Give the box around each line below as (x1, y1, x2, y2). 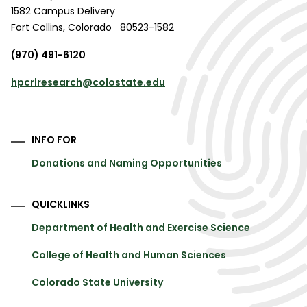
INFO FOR (32, 133, 77, 147)
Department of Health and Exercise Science (32, 221, 250, 235)
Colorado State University (32, 275, 163, 290)
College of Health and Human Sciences (32, 248, 226, 262)
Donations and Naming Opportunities (32, 156, 222, 171)
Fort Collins (11, 21, 63, 35)
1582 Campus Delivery (11, 4, 115, 19)
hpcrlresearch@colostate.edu (11, 75, 165, 90)
